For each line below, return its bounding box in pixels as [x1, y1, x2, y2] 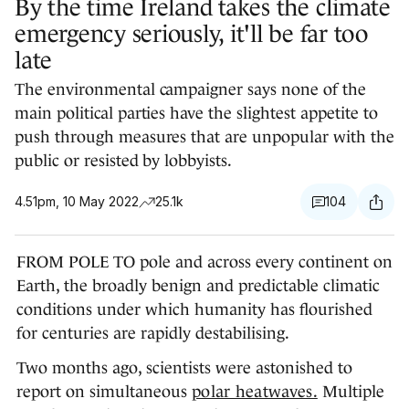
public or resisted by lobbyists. [15, 152, 233, 171]
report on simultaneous [16, 383, 192, 402]
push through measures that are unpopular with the [15, 128, 394, 147]
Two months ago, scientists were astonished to [16, 359, 352, 378]
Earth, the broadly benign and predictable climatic [16, 277, 380, 296]
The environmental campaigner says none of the [15, 80, 366, 100]
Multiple [317, 383, 384, 402]
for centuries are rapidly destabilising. [16, 324, 289, 343]
